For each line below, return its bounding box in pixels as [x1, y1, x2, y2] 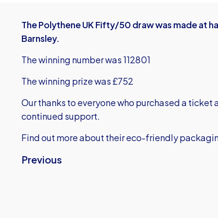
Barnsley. [21, 33, 59, 44]
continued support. [21, 110, 100, 122]
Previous [21, 153, 62, 165]
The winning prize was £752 [21, 75, 133, 87]
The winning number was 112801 [21, 54, 150, 65]
